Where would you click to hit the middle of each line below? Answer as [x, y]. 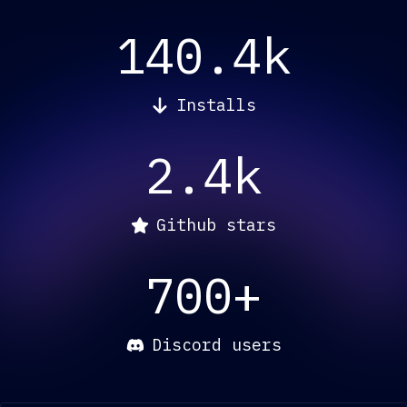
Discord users [216, 345]
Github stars [216, 225]
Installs [216, 105]
